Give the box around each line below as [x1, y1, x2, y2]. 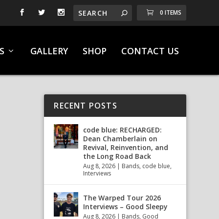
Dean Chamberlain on [83, 134, 158, 143]
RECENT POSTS [54, 100, 117, 111]
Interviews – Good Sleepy [83, 202, 168, 211]
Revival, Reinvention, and [83, 143, 169, 152]
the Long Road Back [83, 152, 152, 161]
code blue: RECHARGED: [83, 125, 162, 134]
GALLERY [30, 45, 68, 57]
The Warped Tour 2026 [83, 193, 161, 202]
